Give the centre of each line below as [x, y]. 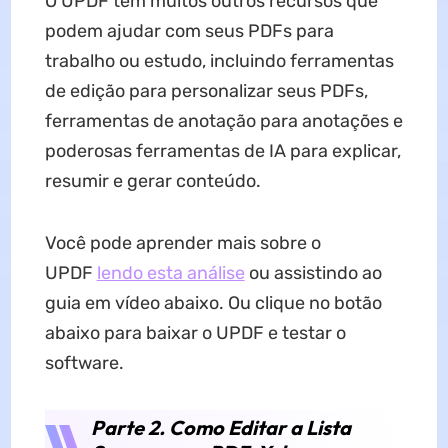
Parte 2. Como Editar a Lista [220, 428]
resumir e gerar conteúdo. [152, 181]
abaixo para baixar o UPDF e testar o [195, 333]
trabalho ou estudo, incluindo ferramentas [219, 61]
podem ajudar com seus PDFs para [189, 31]
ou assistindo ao [313, 273]
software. [84, 363]
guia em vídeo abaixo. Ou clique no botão [213, 303]
